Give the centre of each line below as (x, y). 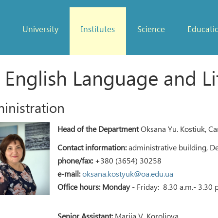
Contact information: (92, 147)
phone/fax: (75, 161)
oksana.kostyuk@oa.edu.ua (128, 174)
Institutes (98, 29)
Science (151, 29)
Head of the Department (98, 129)
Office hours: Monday (94, 187)
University (40, 29)
